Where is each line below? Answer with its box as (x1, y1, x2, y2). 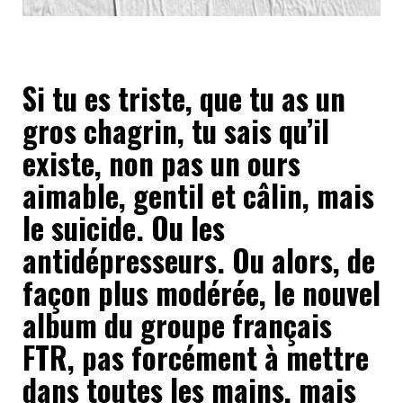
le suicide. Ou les (22, 205, 225, 250)
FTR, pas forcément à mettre (22, 335, 369, 380)
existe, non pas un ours (22, 140, 300, 185)
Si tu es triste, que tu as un (22, 76, 345, 121)
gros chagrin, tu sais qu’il (22, 108, 329, 153)
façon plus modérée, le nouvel (22, 270, 381, 315)
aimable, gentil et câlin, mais (22, 173, 374, 218)
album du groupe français (22, 302, 332, 347)
